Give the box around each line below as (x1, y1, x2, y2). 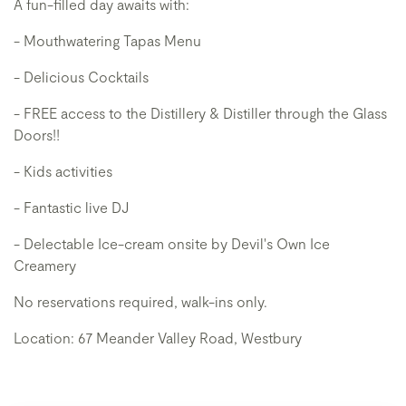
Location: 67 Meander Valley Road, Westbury (14, 329, 302, 346)
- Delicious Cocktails (14, 68, 149, 85)
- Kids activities (14, 162, 112, 179)
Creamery (14, 256, 76, 274)
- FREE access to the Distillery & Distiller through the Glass (14, 104, 387, 121)
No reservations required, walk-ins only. (14, 293, 267, 310)
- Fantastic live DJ (14, 198, 130, 216)
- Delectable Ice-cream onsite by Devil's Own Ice (14, 235, 330, 252)
